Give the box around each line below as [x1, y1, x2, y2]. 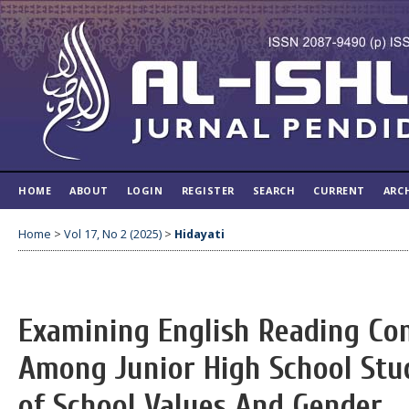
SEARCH [252, 184, 296, 197]
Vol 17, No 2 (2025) [64, 225, 162, 242]
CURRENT [313, 184, 365, 197]
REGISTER [181, 184, 235, 197]
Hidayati [174, 225, 225, 242]
